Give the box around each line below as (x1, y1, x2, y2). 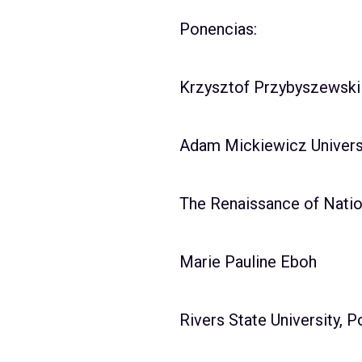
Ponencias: (179, 19, 257, 39)
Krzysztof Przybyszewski (179, 78, 360, 97)
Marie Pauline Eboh (179, 252, 317, 271)
